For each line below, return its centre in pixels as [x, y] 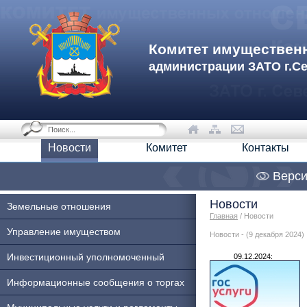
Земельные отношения [59, 206]
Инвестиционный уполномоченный [86, 257]
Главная [224, 216]
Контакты [266, 148]
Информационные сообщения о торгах [96, 282]
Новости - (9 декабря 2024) [257, 234]
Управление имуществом [64, 232]
